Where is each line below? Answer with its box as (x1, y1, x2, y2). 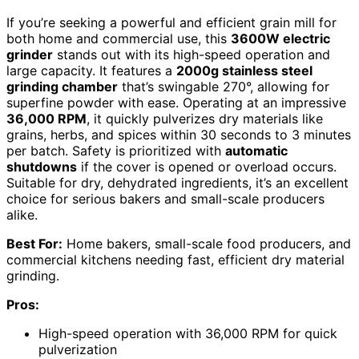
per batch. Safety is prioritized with (6, 143, 225, 159)
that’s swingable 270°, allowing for (118, 79, 329, 95)
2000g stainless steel (176, 63, 313, 79)
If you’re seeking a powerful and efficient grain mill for (6, 14, 337, 31)
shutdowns (6, 159, 77, 175)
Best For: (6, 236, 63, 252)
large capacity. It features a (6, 63, 176, 79)
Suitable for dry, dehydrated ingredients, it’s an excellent (6, 175, 349, 192)
